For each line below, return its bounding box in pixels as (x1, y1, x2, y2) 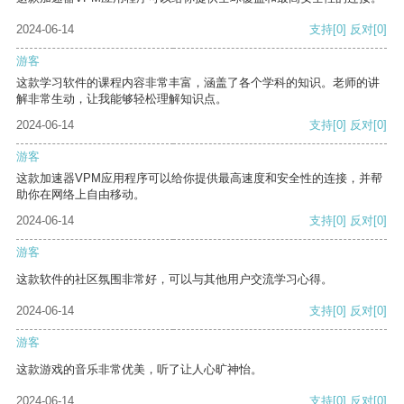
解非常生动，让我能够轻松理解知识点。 (16, 92, 227, 106)
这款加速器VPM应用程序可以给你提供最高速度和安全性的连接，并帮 (16, 171, 382, 186)
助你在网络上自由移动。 (16, 188, 145, 202)
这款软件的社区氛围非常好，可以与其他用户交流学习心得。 (16, 272, 333, 287)
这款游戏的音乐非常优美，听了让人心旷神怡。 (16, 363, 262, 377)
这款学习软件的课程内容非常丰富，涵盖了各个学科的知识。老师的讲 (16, 76, 380, 90)
